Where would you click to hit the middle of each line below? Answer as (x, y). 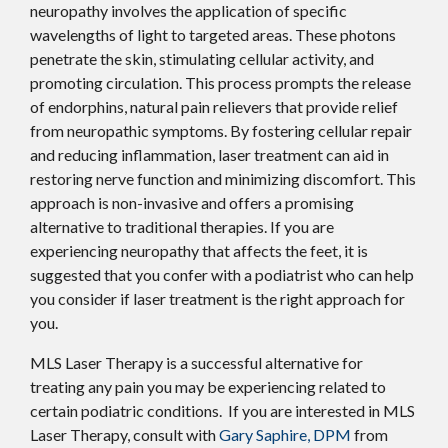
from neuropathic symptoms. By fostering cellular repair (221, 130)
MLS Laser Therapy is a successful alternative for (196, 362)
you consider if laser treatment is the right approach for (217, 298)
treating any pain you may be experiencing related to (208, 386)
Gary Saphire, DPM (285, 434)
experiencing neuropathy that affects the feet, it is (199, 250)
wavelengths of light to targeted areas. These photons (213, 34)
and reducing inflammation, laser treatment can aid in (209, 154)
